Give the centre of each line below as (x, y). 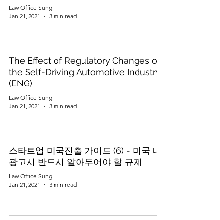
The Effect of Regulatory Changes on (86, 61)
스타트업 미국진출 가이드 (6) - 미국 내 (85, 151)
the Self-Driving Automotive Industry (85, 72)
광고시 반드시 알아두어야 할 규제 (76, 162)
